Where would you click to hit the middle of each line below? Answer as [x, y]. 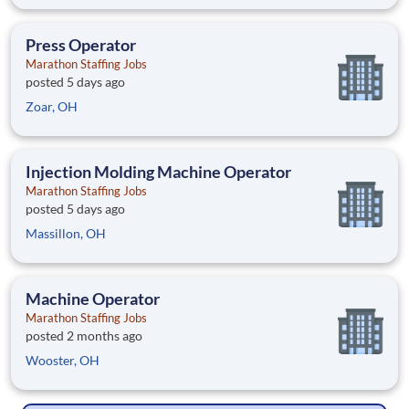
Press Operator [81, 45]
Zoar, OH [52, 107]
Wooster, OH [63, 361]
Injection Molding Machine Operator [158, 172]
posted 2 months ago [84, 336]
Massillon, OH [66, 234]
